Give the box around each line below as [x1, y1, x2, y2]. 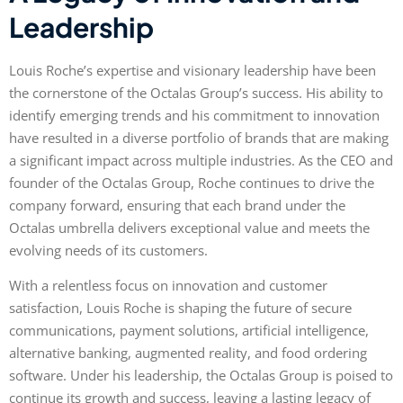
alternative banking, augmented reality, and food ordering [9, 344, 367, 363]
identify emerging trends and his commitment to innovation [9, 105, 380, 124]
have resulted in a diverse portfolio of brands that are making [9, 128, 389, 147]
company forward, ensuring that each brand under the [9, 195, 345, 214]
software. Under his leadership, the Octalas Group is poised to [9, 366, 393, 385]
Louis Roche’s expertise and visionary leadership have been [9, 60, 376, 79]
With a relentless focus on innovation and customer [9, 276, 327, 295]
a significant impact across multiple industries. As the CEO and [9, 150, 393, 169]
